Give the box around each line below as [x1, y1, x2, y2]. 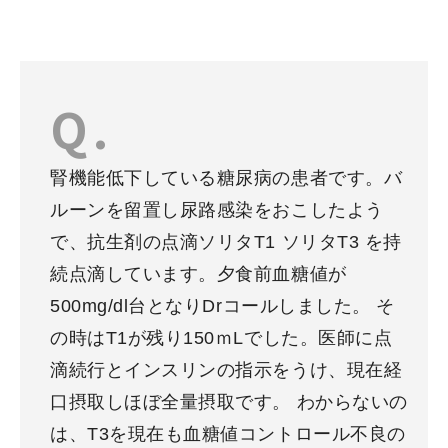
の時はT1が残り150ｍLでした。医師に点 [50, 328, 393, 349]
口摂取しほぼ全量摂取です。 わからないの [50, 392, 408, 413]
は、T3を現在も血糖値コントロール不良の [50, 424, 406, 445]
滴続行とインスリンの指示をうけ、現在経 [50, 360, 403, 381]
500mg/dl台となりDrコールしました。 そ [50, 296, 395, 317]
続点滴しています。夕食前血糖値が [50, 264, 347, 285]
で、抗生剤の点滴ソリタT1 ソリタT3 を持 [50, 232, 402, 253]
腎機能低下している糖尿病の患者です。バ [50, 168, 403, 189]
